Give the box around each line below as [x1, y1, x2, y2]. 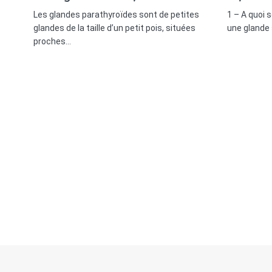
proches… [33, 36, 71, 46]
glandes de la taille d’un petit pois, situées [33, 22, 196, 33]
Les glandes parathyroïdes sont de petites [33, 9, 200, 19]
